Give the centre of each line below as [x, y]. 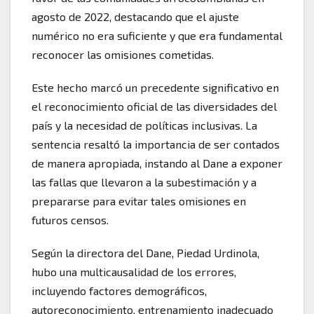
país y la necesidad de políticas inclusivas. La [144, 125]
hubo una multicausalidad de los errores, [134, 271]
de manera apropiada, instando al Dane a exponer [157, 163]
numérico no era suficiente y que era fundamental [157, 35]
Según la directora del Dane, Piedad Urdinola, [145, 252]
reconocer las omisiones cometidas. [123, 54]
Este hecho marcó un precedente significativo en [155, 87]
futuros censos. [70, 219]
